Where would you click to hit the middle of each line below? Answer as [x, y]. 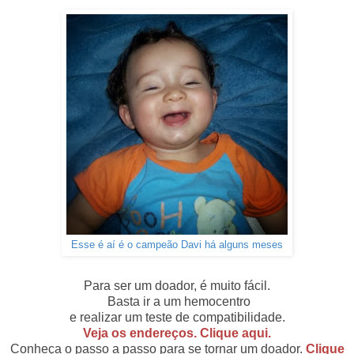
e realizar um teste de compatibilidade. [177, 317]
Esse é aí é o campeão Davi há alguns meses [177, 245]
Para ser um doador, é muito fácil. [177, 285]
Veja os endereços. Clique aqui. [177, 333]
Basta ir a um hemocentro [177, 301]
